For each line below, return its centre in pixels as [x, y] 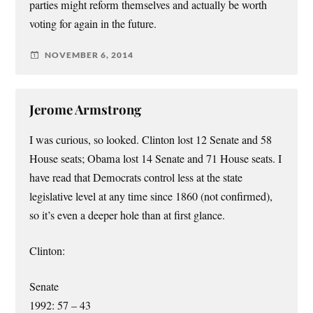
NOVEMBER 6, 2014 [89, 55]
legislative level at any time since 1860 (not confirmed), [151, 196]
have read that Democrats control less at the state [136, 177]
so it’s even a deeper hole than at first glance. [128, 215]
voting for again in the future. [93, 23]
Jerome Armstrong [86, 109]
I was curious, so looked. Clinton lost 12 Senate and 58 [151, 139]
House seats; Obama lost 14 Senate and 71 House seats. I [156, 158]
